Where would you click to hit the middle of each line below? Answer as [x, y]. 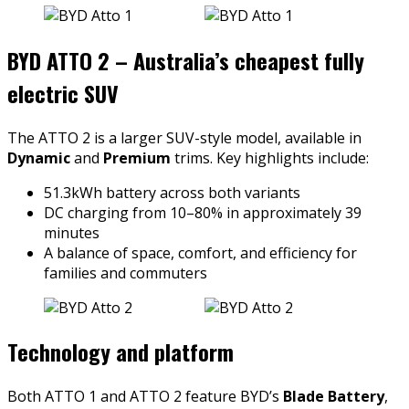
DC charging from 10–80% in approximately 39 [203, 212]
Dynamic [39, 157]
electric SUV [63, 93]
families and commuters [126, 273]
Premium [137, 157]
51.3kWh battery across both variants [172, 192]
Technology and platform [121, 352]
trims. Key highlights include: [270, 157]
